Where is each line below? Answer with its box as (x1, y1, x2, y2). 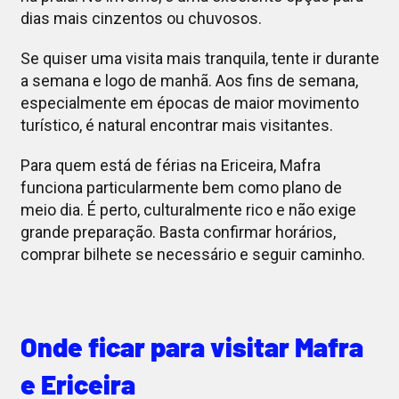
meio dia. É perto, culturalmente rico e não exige (20, 200, 356, 220)
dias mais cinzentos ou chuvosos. (20, 9, 262, 28)
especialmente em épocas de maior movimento (20, 94, 359, 113)
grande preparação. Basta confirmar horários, (20, 223, 336, 242)
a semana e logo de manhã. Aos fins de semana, (20, 71, 358, 91)
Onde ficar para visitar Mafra (20, 330, 363, 363)
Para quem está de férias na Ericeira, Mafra (20, 156, 321, 175)
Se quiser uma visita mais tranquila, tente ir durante (20, 49, 379, 69)
